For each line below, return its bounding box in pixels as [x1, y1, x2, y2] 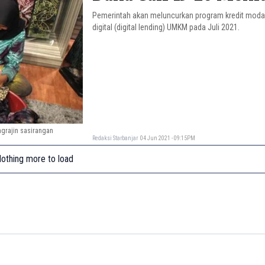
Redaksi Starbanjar [92, 134, 138, 141]
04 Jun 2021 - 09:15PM [140, 134, 196, 141]
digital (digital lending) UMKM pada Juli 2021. [92, 22, 240, 32]
